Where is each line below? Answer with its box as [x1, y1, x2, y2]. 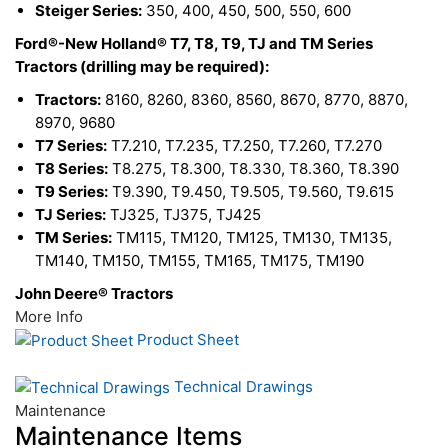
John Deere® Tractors [15, 283, 173, 303]
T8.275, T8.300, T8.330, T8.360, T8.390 [108, 158, 399, 178]
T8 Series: [35, 158, 108, 178]
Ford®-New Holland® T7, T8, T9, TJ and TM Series [15, 33, 373, 53]
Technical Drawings [170, 377, 313, 396]
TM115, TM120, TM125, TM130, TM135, [112, 227, 392, 247]
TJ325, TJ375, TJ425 [106, 204, 261, 224]
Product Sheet [133, 329, 239, 349]
